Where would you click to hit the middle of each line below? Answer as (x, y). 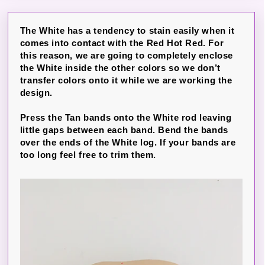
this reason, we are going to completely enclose (126, 55)
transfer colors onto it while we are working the (126, 80)
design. (36, 93)
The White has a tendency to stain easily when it (127, 30)
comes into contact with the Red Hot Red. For (122, 43)
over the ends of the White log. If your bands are (128, 142)
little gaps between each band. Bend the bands (124, 130)
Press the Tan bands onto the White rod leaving (126, 117)
